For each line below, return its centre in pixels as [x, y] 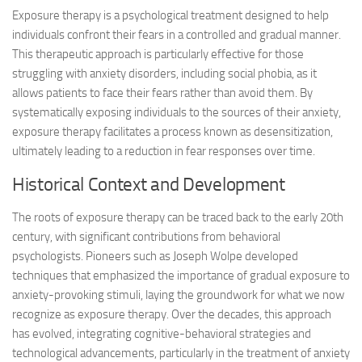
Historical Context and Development [149, 185]
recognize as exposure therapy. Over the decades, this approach [172, 314]
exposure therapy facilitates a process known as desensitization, [173, 132]
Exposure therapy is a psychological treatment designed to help [170, 15]
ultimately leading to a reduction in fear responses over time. [164, 151]
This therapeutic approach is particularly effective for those [158, 54]
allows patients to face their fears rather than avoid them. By [162, 93]
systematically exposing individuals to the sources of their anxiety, [177, 112]
